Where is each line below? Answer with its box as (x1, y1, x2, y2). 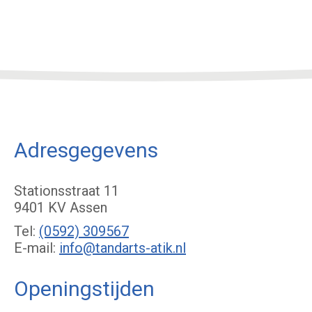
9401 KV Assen (14, 199, 107, 217)
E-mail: (14, 240, 59, 257)
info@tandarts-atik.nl (59, 240, 186, 257)
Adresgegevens (14, 138, 158, 163)
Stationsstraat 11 (14, 182, 119, 200)
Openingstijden (14, 276, 155, 302)
